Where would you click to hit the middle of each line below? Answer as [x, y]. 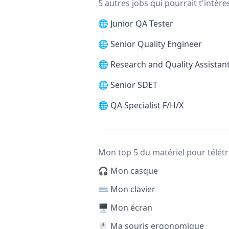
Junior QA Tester [142, 24]
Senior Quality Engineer [156, 44]
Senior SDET [134, 85]
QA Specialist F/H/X [147, 105]
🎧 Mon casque [128, 171]
